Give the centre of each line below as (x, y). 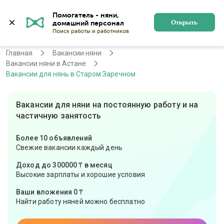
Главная (19, 53)
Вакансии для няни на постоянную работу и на (107, 105)
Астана (101, 16)
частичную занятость (58, 116)
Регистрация (171, 16)
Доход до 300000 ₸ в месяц (64, 165)
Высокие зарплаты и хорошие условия (81, 174)
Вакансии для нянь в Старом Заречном (71, 74)
